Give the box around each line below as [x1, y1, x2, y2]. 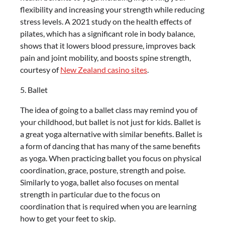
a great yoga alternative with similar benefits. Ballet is [20, 129, 202, 139]
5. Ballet [20, 85, 48, 94]
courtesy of [20, 65, 60, 74]
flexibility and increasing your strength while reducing [20, 5, 204, 14]
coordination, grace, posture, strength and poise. [20, 165, 185, 175]
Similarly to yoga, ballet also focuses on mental [20, 177, 179, 187]
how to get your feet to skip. [20, 213, 116, 223]
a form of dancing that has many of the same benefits [20, 141, 200, 151]
